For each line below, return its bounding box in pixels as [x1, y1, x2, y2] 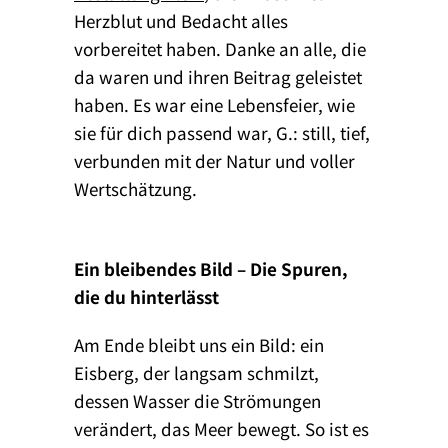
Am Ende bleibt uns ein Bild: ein [74, 331, 324, 357]
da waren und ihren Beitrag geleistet [74, 63, 362, 89]
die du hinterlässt [74, 283, 219, 309]
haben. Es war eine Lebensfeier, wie [74, 91, 355, 117]
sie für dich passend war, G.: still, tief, [74, 119, 370, 145]
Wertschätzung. [74, 175, 197, 201]
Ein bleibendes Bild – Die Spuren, [74, 255, 348, 281]
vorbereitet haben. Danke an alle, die [74, 35, 366, 61]
